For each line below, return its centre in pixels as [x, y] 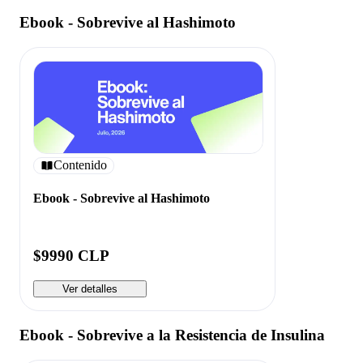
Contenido [80, 165]
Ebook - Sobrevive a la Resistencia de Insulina [172, 335]
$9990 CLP [71, 256]
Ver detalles [90, 289]
